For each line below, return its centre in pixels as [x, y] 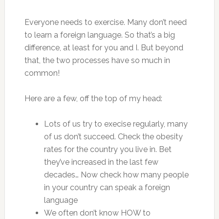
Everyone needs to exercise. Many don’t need [105, 22]
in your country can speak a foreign [107, 187]
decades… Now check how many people [116, 175]
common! [42, 73]
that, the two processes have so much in [97, 60]
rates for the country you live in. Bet [108, 149]
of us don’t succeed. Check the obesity [113, 137]
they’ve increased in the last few [101, 162]
